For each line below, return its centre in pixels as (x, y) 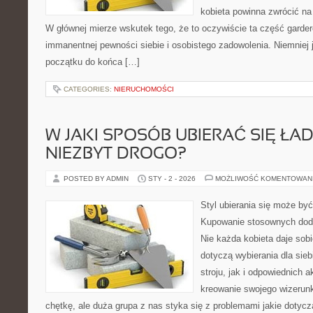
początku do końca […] (93, 62)
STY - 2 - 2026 (172, 179)
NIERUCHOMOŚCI (144, 89)
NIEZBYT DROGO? (116, 154)
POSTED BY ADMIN (97, 179)
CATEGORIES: (89, 89)
